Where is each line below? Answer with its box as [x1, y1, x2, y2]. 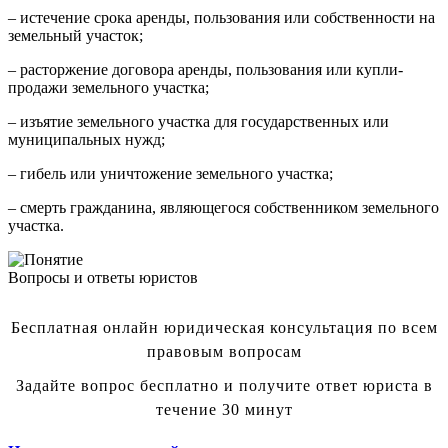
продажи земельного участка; [8, 79, 209, 96]
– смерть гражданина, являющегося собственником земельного [8, 199, 439, 216]
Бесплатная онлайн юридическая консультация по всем [10, 319, 438, 336]
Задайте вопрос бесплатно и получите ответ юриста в [15, 377, 433, 394]
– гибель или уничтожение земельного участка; [8, 165, 333, 182]
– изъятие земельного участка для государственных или [8, 113, 389, 130]
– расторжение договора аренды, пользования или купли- [8, 61, 403, 78]
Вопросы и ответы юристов [8, 269, 198, 286]
